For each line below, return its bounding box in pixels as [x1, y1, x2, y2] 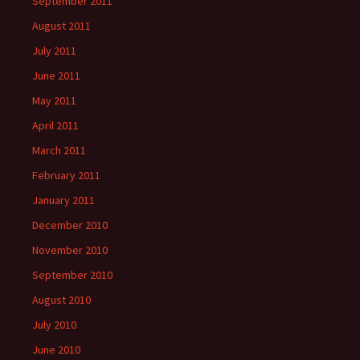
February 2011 [32, 168, 100, 182]
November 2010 [32, 243, 108, 257]
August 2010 [32, 292, 91, 307]
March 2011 [32, 143, 86, 157]
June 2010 [32, 342, 80, 357]
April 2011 [32, 118, 79, 133]
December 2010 [32, 218, 108, 232]
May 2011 [32, 93, 76, 108]
